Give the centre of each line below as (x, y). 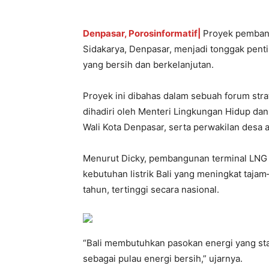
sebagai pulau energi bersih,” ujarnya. (163, 258)
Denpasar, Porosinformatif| (143, 33)
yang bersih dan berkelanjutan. (148, 65)
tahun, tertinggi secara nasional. (151, 189)
